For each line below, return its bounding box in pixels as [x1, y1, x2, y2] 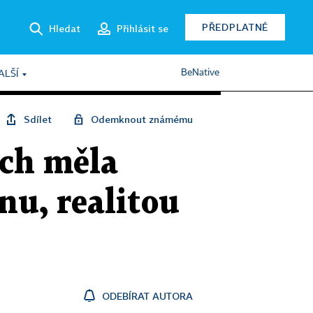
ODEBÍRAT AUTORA [102, 290, 193, 302]
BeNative [181, 68, 219, 78]
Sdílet [24, 113, 52, 125]
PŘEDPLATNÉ [202, 21, 268, 33]
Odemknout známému [91, 113, 193, 125]
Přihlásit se [117, 22, 168, 34]
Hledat [49, 22, 80, 34]
